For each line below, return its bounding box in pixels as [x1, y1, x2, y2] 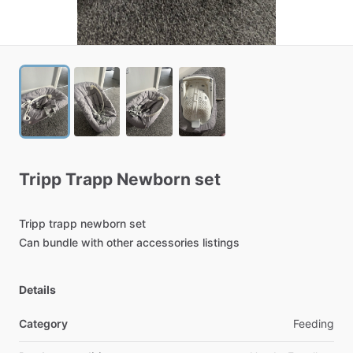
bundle [43, 236, 78, 249]
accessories [136, 236, 199, 249]
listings [203, 236, 240, 249]
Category [19, 317, 69, 330]
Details [19, 283, 56, 296]
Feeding [293, 317, 334, 330]
